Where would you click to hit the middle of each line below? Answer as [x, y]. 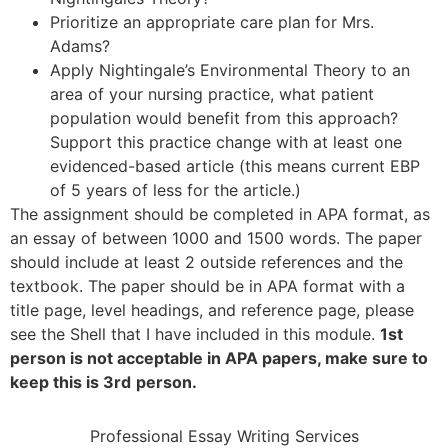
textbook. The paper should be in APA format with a [207, 285]
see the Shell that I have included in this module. [195, 333]
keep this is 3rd [70, 381]
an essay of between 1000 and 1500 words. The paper [216, 237]
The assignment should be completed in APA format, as [220, 213]
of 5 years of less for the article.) [175, 189]
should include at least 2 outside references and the [206, 261]
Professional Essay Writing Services [224, 435]
